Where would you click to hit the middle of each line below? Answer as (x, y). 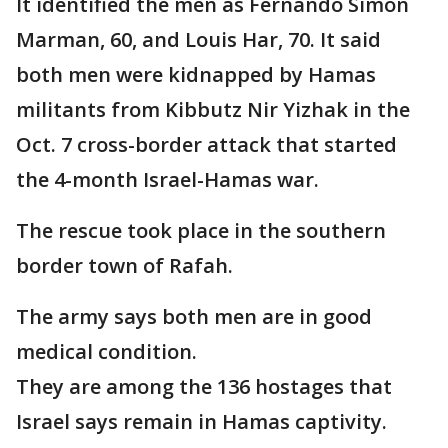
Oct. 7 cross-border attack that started (206, 145)
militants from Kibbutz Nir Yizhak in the (213, 110)
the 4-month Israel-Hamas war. (167, 180)
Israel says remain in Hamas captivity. (201, 422)
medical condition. (106, 352)
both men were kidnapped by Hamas (196, 75)
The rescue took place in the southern (201, 231)
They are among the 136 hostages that (204, 387)
